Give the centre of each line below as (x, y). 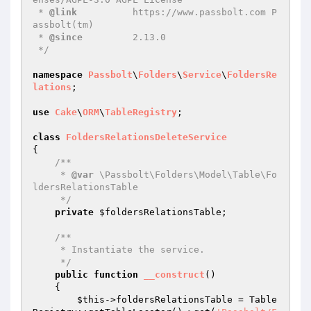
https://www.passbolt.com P (177, 12)
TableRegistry (141, 112)
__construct (174, 275)
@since (66, 37)
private (74, 212)
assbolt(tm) (63, 25)
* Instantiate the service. (47, 250)
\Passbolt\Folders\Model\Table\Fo (185, 175)
